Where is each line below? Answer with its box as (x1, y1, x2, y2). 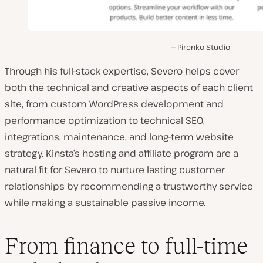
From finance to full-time (5, 232, 248, 258)
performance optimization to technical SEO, (5, 114, 205, 127)
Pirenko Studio (177, 42, 230, 52)
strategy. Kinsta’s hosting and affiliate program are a (5, 147, 238, 160)
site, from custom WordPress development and (5, 97, 224, 110)
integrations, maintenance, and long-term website (5, 130, 234, 143)
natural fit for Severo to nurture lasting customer (5, 163, 225, 176)
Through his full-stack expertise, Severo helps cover (5, 65, 239, 77)
